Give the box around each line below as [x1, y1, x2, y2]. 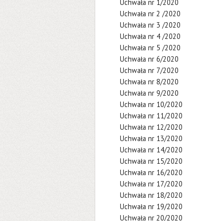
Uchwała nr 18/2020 [120, 190, 183, 200]
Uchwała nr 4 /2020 [120, 32, 181, 41]
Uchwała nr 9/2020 [120, 88, 179, 98]
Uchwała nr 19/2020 [120, 202, 183, 211]
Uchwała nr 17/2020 [120, 179, 183, 188]
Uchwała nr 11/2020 [120, 111, 183, 120]
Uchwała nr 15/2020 [120, 156, 183, 166]
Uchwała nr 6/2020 [120, 54, 179, 64]
